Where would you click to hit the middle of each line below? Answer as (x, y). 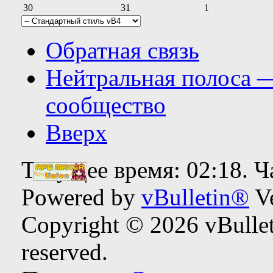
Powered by (81, 197)
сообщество (106, 105)
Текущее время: (104, 169)
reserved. (65, 252)
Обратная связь (122, 50)
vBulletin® (195, 197)
